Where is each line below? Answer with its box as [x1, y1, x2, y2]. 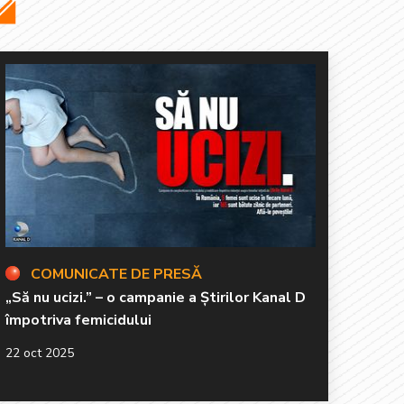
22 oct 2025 [5, 344, 74, 362]
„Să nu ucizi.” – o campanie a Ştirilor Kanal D [5, 287, 306, 308]
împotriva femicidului [5, 309, 151, 330]
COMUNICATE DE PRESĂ [31, 263, 202, 284]
